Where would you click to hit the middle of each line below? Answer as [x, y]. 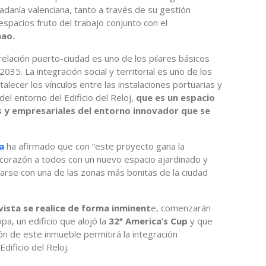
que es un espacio [174, 97]
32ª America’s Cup [149, 221]
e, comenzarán [181, 208]
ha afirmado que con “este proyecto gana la [96, 146]
